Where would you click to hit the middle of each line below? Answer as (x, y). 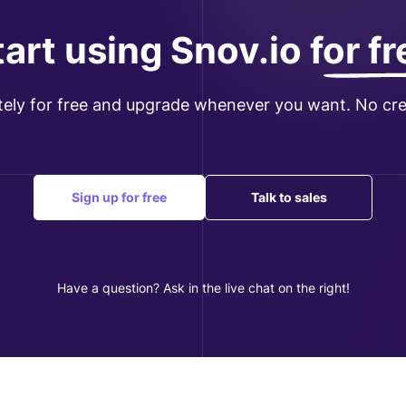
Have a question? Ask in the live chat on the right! (203, 288)
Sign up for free (119, 197)
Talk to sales (289, 197)
